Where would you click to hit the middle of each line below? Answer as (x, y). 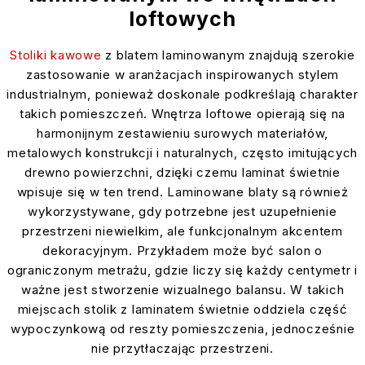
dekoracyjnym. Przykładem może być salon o (182, 251)
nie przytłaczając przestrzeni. (182, 349)
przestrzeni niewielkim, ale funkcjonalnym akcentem (182, 231)
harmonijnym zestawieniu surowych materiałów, (182, 134)
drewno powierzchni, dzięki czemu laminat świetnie (182, 173)
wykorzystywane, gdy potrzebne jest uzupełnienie (182, 212)
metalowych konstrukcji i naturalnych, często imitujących (182, 153)
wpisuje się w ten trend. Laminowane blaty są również (182, 192)
